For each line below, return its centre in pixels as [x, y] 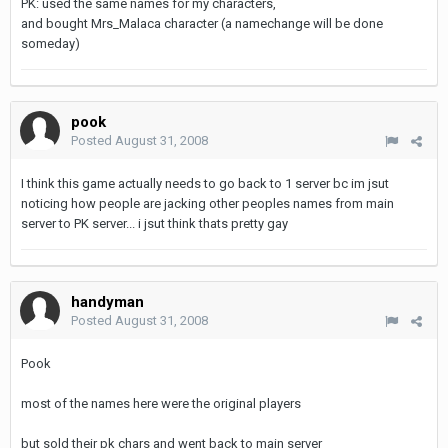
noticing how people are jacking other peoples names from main [207, 203]
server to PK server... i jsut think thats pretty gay [154, 223]
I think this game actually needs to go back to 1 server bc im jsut [205, 183]
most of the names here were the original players [161, 403]
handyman [107, 302]
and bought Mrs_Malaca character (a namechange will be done [202, 23]
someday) [50, 43]
